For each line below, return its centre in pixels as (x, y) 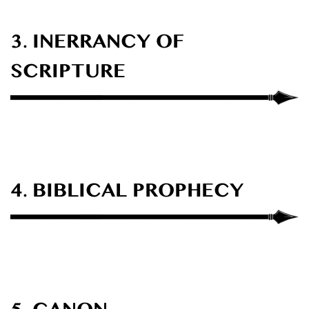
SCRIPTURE (68, 76)
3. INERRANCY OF (97, 46)
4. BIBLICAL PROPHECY (127, 195)
